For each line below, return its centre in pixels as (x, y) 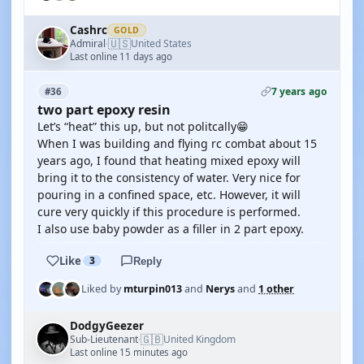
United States (161, 43)
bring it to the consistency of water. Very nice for (169, 178)
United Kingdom (199, 339)
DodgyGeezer (107, 326)
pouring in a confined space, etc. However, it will (169, 195)
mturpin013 (153, 289)
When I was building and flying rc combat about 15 (177, 143)
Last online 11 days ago (121, 56)
